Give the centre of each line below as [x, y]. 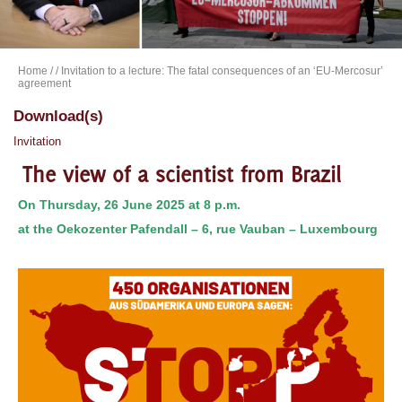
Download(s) [58, 117]
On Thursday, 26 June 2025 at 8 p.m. [129, 205]
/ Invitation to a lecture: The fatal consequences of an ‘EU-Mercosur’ [219, 71]
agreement [44, 84]
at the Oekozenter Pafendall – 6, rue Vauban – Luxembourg [198, 229]
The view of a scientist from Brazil [182, 175]
